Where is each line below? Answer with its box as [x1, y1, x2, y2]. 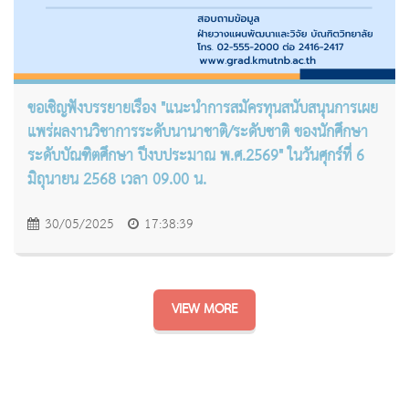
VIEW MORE [172, 296, 237, 322]
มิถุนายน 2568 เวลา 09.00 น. [27, 165, 206, 194]
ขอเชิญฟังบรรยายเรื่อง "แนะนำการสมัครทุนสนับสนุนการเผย [27, 94, 378, 123]
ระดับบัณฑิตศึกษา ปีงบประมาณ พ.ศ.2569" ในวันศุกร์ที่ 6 [27, 142, 364, 171]
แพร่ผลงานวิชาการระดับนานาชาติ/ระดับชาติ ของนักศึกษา [27, 118, 368, 147]
